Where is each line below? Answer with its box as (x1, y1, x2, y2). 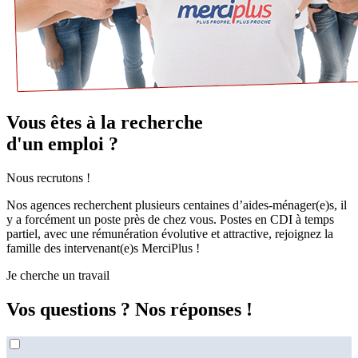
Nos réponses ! (135, 298, 253, 320)
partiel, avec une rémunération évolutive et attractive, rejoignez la (6, 226, 333, 241)
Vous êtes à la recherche (6, 112, 203, 133)
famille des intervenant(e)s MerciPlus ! (6, 241, 200, 255)
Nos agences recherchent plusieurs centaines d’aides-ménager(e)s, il (6, 197, 347, 212)
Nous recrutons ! (6, 170, 90, 185)
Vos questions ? (6, 298, 135, 320)
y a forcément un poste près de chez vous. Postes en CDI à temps (6, 212, 334, 226)
